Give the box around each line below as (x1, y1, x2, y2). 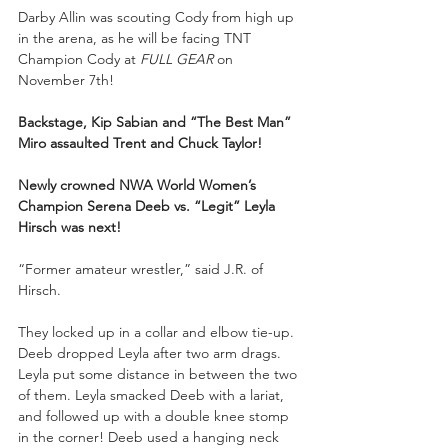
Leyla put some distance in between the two (18, 364, 301, 383)
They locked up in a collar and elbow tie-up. (18, 322, 298, 341)
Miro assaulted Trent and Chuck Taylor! (18, 133, 262, 152)
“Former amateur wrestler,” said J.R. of (18, 259, 267, 278)
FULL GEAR (140, 49, 213, 68)
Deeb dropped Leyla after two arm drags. (18, 343, 285, 362)
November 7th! (18, 70, 114, 89)
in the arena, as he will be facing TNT (18, 28, 255, 47)
